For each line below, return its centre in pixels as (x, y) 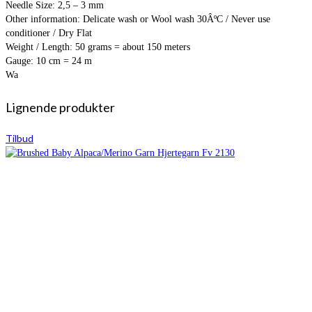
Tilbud (19, 138)
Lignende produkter (60, 107)
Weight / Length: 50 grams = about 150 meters (98, 47)
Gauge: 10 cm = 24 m (49, 61)
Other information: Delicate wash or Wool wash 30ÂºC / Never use (138, 19)
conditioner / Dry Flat (49, 33)
